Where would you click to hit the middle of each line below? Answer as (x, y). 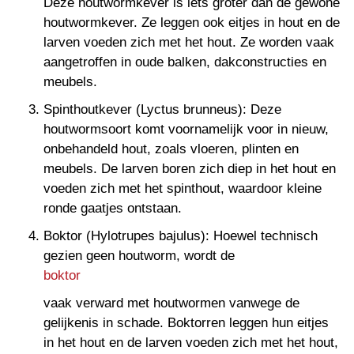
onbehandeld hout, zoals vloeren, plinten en (171, 149)
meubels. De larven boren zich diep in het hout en (190, 168)
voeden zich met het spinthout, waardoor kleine (183, 188)
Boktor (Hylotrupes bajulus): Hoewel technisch (181, 235)
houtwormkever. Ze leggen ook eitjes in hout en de (192, 22)
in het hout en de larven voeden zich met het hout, (191, 342)
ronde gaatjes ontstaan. (113, 208)
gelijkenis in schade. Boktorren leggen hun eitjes (186, 322)
